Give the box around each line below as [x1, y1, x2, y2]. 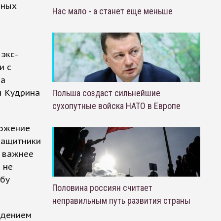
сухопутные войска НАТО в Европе [52, 101, 181, 111]
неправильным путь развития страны [52, 195, 190, 206]
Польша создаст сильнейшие [52, 88, 160, 98]
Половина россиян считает [52, 183, 152, 193]
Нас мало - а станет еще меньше [52, 6, 173, 16]
